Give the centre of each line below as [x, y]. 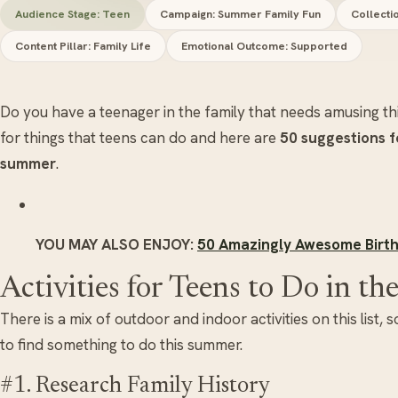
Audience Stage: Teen [72, 13]
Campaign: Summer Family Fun [240, 13]
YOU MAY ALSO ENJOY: [116, 244]
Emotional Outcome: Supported [264, 45]
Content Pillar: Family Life [83, 45]
